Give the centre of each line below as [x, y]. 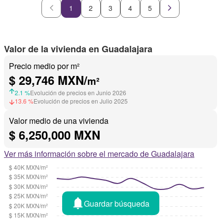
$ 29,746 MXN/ [48, 80]
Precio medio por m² [44, 66]
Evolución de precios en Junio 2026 [78, 93]
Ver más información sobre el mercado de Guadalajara [99, 154]
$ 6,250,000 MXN [55, 135]
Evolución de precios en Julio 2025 [81, 101]
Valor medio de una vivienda [59, 121]
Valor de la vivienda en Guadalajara [78, 49]
